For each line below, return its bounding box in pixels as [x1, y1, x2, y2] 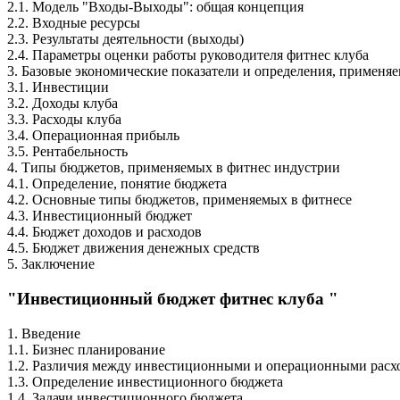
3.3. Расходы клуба [7, 112, 121, 128]
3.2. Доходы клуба [7, 96, 118, 112]
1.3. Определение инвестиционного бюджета [7, 373, 283, 389]
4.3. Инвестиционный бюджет [7, 208, 192, 224]
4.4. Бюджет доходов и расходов [7, 224, 202, 240]
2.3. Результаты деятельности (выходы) [7, 31, 244, 47]
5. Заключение [7, 256, 95, 272]
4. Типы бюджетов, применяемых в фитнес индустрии [7, 160, 340, 176]
